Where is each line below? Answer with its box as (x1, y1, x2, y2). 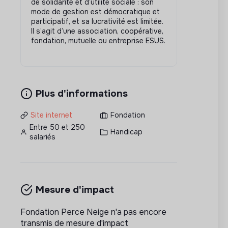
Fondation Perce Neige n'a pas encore (20, 206, 166, 217)
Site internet (31, 110, 73, 120)
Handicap (110, 127, 142, 137)
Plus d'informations (36, 87, 128, 100)
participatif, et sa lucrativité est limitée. (31, 16, 163, 26)
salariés (29, 132, 55, 141)
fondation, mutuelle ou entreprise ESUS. (31, 36, 165, 45)
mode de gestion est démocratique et (31, 7, 160, 16)
